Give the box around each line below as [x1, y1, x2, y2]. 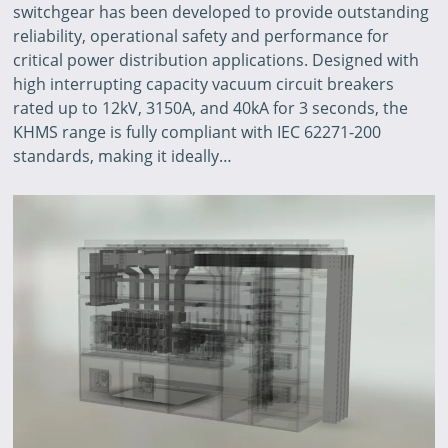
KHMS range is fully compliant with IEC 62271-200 [13, 121, 382, 144]
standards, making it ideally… [13, 145, 233, 168]
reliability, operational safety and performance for [13, 25, 390, 48]
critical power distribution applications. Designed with [13, 49, 420, 72]
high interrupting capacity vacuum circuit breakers [13, 73, 395, 96]
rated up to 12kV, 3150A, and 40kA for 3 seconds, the [13, 97, 409, 120]
